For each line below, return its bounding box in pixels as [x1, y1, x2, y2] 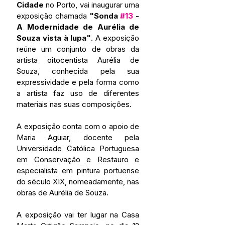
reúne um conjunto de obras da [17, 44, 139, 54]
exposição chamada [17, 11, 89, 21]
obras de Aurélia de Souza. [17, 187, 108, 197]
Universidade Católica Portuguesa [17, 143, 139, 153]
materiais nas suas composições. [17, 99, 132, 109]
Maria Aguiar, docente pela [17, 132, 139, 142]
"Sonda [89, 11, 121, 21]
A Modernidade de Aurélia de [17, 22, 139, 32]
